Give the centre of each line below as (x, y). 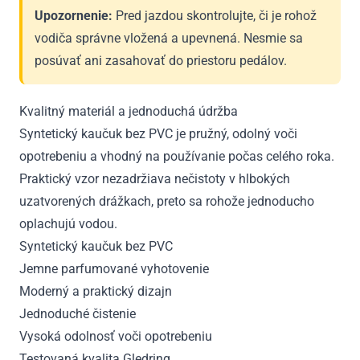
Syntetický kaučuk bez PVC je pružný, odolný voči (158, 134)
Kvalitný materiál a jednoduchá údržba (129, 112)
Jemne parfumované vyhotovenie (114, 269)
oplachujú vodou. (68, 224)
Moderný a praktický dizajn (96, 292)
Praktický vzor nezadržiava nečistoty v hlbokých (155, 179)
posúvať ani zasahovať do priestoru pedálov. (161, 61)
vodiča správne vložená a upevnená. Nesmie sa (169, 39)
